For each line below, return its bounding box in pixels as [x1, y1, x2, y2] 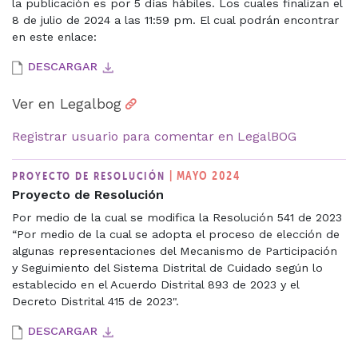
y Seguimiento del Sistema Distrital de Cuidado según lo [12, 261, 323, 274]
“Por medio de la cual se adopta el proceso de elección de [12, 227, 340, 241]
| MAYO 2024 [169, 167, 241, 183]
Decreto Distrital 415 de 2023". [12, 294, 179, 308]
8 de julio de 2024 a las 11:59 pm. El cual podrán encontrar [12, 13, 339, 26]
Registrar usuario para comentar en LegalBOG [12, 128, 296, 144]
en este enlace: [12, 30, 97, 43]
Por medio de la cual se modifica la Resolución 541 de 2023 [12, 210, 342, 224]
